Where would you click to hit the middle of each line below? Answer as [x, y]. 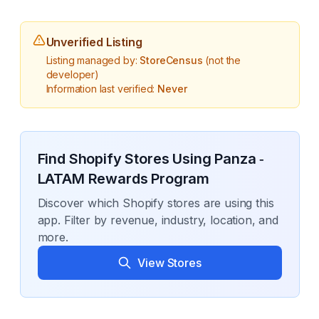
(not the [222, 60]
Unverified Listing [94, 42]
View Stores [169, 263]
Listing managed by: [93, 60]
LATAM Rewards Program [124, 179]
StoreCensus [171, 60]
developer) [72, 74]
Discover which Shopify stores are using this [156, 203]
